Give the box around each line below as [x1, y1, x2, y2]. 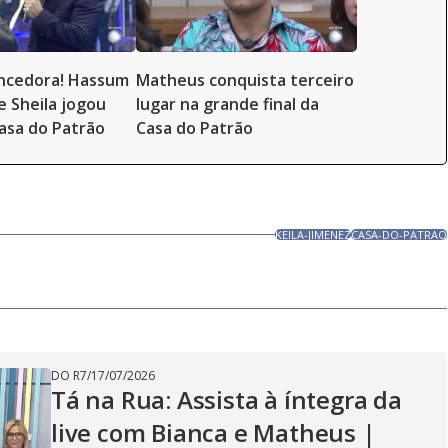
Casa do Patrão [136, 117, 253, 139]
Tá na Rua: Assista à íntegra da [51, 383, 402, 416]
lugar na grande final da [136, 93, 319, 115]
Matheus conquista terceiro [136, 69, 354, 91]
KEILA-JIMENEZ [275, 227, 352, 242]
